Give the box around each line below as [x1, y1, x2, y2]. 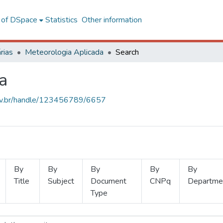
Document [91, 176, 127, 187]
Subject [48, 176, 75, 187]
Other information [81, 14, 142, 25]
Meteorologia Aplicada [25, 47, 104, 58]
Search [115, 47, 139, 58]
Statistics [45, 14, 78, 25]
